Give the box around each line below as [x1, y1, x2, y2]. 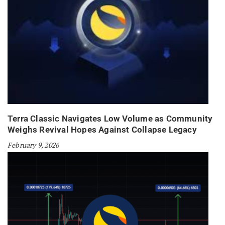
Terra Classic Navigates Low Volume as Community [8, 113, 213, 124]
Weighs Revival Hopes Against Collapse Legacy [8, 124, 197, 135]
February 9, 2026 [8, 140, 59, 150]
